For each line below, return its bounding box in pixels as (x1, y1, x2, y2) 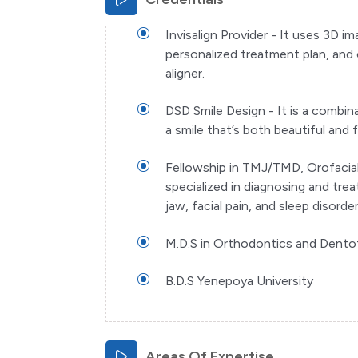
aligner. (165, 66, 205, 81)
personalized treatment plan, (165, 46, 332, 62)
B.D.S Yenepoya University (165, 273, 313, 288)
